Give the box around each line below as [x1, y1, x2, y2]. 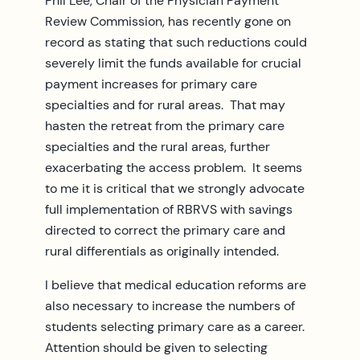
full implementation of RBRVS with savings [45, 200, 292, 218]
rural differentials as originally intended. [45, 242, 279, 260]
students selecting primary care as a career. [45, 317, 308, 335]
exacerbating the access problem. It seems [45, 158, 302, 176]
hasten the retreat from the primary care [45, 117, 284, 134]
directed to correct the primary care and [45, 221, 285, 239]
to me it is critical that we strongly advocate [45, 179, 305, 197]
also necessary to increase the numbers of [45, 297, 295, 314]
